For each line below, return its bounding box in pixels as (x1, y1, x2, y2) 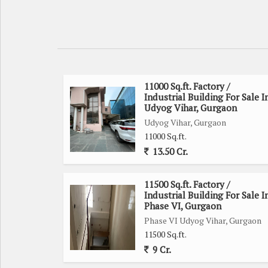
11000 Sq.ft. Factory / (144, 80, 230, 92)
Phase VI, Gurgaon (144, 199, 221, 212)
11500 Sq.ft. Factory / (144, 178, 230, 190)
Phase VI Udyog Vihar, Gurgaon (144, 214, 261, 226)
